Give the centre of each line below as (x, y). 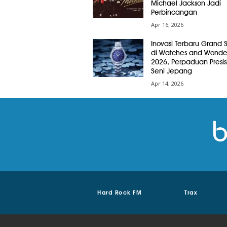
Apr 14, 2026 (167, 83)
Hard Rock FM (120, 192)
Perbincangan (174, 12)
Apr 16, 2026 (167, 25)
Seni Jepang (171, 71)
